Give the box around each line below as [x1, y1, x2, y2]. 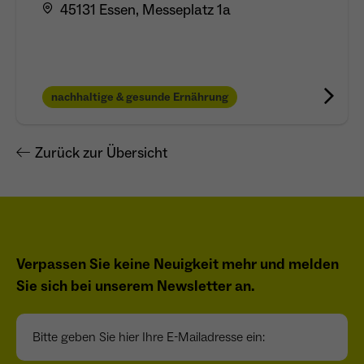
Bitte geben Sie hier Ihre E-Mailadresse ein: [15, 314, 260, 331]
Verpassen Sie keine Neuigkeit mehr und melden [16, 255, 339, 275]
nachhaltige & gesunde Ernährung [51, 90, 228, 106]
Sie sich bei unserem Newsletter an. [16, 277, 255, 297]
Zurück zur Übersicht [35, 144, 167, 163]
